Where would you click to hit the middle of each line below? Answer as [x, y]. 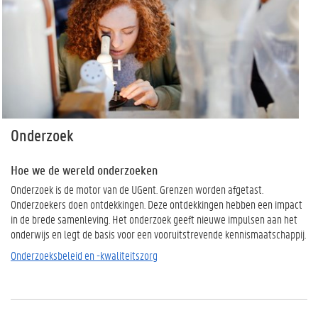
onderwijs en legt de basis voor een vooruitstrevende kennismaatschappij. [158, 234]
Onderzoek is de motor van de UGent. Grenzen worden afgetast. [137, 190]
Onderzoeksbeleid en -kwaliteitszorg [84, 255]
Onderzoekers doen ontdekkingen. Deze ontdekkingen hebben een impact [157, 204]
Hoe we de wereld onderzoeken [84, 170]
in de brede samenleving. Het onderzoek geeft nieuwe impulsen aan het [154, 219]
